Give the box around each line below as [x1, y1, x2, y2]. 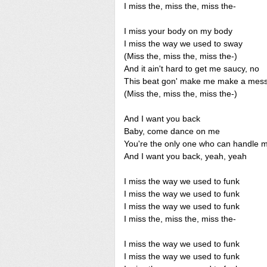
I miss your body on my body [124, 26, 232, 36]
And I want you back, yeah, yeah [124, 151, 247, 161]
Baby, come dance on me [124, 126, 220, 136]
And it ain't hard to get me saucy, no [124, 64, 259, 73]
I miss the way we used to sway [124, 39, 243, 48]
